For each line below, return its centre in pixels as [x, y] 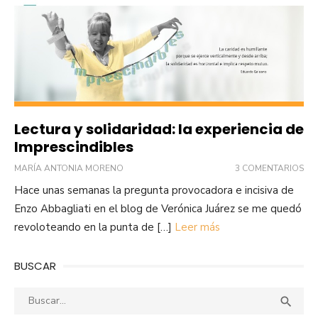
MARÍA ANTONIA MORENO [69, 169]
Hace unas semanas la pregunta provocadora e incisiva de [154, 191]
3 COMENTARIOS [269, 169]
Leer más [197, 227]
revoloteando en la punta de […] [94, 227]
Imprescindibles [74, 147]
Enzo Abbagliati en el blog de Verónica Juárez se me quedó [158, 209]
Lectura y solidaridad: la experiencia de [159, 130]
